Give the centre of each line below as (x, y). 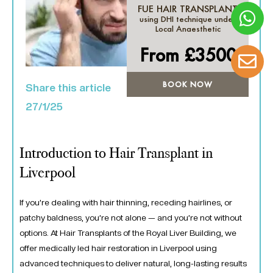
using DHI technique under (188, 19)
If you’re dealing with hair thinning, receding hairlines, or (126, 203)
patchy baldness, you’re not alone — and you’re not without (131, 218)
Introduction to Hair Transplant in (116, 154)
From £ (167, 55)
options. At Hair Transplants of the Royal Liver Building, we (128, 233)
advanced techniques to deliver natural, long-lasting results (133, 264)
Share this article (68, 88)
